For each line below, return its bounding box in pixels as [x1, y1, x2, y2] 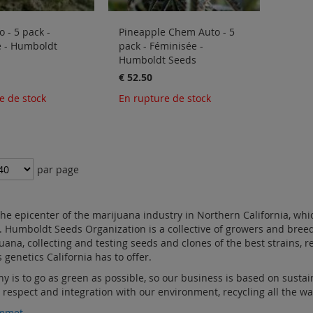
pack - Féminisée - [119, 39, 204, 53]
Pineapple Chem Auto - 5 [119, 25, 235, 39]
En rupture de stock [119, 92, 212, 105]
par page [37, 163, 79, 177]
